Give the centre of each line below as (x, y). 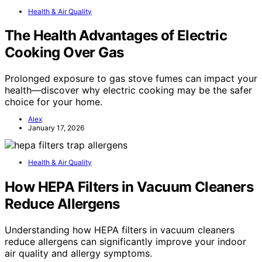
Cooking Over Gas (64, 53)
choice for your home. (54, 102)
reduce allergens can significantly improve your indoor (125, 242)
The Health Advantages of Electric (116, 36)
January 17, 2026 (56, 128)
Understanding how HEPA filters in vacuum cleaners (120, 230)
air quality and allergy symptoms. (78, 254)
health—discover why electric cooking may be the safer (128, 90)
